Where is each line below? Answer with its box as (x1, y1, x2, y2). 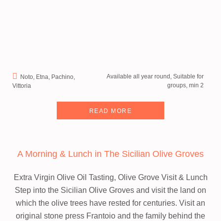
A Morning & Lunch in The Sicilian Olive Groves (17, 149, 204, 159)
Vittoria (12, 82, 31, 89)
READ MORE (89, 108, 132, 114)
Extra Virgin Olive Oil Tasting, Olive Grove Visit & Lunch (13, 173, 208, 182)
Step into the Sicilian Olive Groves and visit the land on (15, 186, 206, 194)
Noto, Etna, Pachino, (20, 74, 75, 80)
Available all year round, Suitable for (107, 73, 204, 80)
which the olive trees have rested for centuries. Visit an (16, 199, 205, 207)
